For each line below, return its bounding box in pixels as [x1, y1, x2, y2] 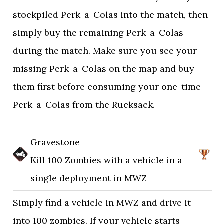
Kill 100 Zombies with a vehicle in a [30, 154, 183, 166]
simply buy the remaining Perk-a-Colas [13, 27, 184, 38]
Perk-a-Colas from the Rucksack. [13, 99, 155, 110]
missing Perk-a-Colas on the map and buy [13, 63, 195, 74]
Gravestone [30, 136, 80, 148]
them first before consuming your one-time [13, 81, 201, 92]
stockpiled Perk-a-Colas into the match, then [13, 9, 208, 20]
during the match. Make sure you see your [13, 45, 197, 56]
